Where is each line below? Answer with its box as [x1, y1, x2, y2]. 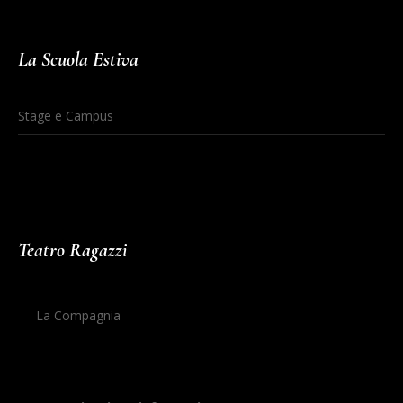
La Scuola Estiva [18, 47, 139, 71]
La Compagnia [36, 306, 121, 324]
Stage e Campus [18, 106, 114, 124]
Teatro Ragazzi [18, 237, 128, 262]
